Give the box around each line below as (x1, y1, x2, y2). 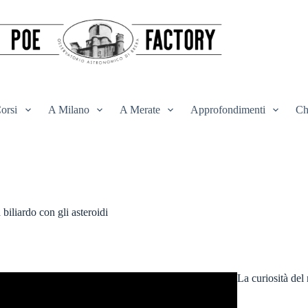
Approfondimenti (190, 104, 265, 115)
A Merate (119, 104, 160, 115)
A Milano (47, 104, 89, 115)
